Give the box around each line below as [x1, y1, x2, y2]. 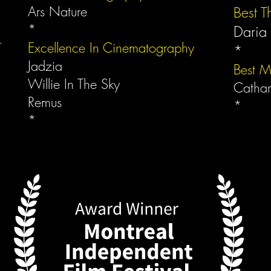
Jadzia [28, 57, 62, 75]
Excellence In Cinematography [28, 39, 198, 57]
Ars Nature [28, 2, 87, 21]
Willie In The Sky [28, 75, 124, 93]
